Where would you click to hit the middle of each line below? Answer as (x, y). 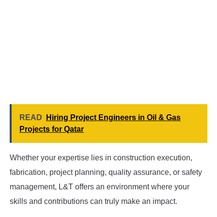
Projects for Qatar (52, 129)
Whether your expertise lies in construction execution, (101, 158)
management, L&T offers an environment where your (100, 187)
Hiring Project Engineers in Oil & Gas (113, 118)
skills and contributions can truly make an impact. (93, 201)
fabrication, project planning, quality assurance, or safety (106, 172)
